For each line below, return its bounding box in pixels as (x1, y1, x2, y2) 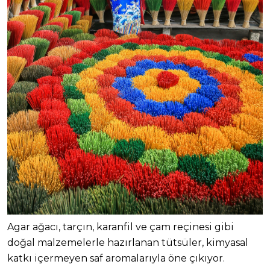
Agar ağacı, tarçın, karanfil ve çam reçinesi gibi (7, 221, 234, 233)
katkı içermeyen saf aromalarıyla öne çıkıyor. (7, 253, 225, 265)
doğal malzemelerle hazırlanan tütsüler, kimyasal (7, 237, 248, 249)
